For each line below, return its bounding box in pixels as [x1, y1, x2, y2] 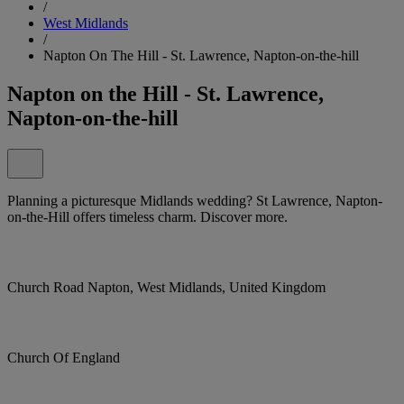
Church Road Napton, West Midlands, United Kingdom [7, 279, 326, 295]
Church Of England [7, 349, 120, 365]
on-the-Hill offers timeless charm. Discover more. [7, 208, 288, 225]
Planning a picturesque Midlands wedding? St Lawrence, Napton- [7, 192, 382, 208]
